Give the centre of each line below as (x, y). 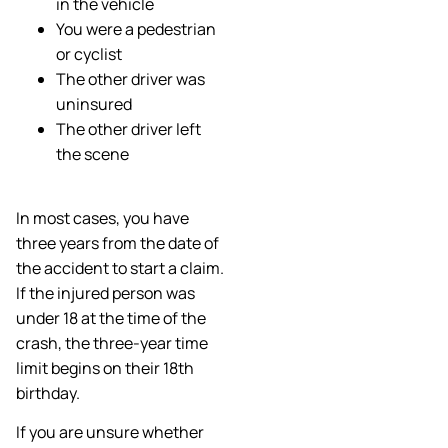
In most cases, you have (102, 217)
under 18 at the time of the (111, 317)
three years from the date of (117, 242)
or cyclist (89, 53)
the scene (92, 153)
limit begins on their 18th (105, 367)
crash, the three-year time (112, 342)
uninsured (94, 103)
